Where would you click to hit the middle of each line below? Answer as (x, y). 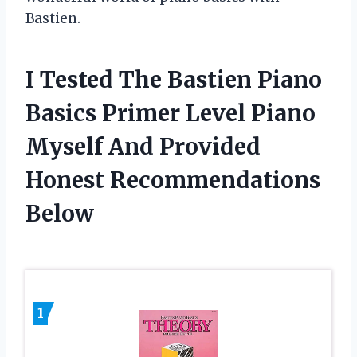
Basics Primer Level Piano (171, 113)
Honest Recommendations (173, 180)
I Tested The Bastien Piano (174, 79)
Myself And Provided (143, 146)
